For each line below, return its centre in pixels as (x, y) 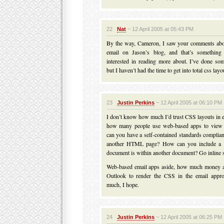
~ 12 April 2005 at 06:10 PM (188, 102)
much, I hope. (122, 184)
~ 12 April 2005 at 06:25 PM (188, 217)
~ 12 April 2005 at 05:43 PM (159, 29)
